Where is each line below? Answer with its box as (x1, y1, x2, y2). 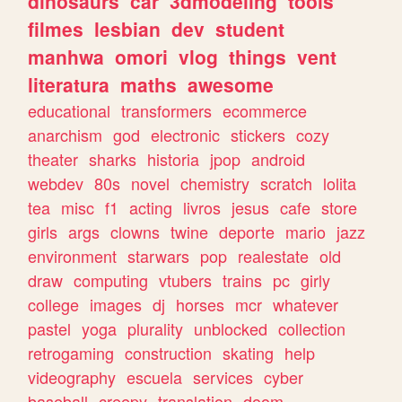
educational (28, 99, 111, 123)
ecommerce (223, 99, 308, 123)
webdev (28, 171, 84, 196)
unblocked (194, 317, 268, 341)
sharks (89, 147, 137, 171)
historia (147, 147, 200, 171)
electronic (151, 123, 221, 147)
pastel (28, 317, 72, 341)
